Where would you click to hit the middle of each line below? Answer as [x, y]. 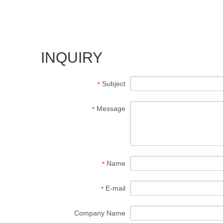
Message [111, 109]
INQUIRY [72, 58]
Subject [114, 84]
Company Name [100, 213]
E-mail [115, 188]
